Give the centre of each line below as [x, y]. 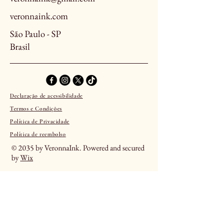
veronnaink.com [39, 16]
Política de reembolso [38, 134]
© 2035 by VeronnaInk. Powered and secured [78, 148]
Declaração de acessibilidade [46, 96]
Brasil [20, 47]
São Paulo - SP [35, 34]
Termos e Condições [36, 109]
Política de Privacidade [40, 121]
